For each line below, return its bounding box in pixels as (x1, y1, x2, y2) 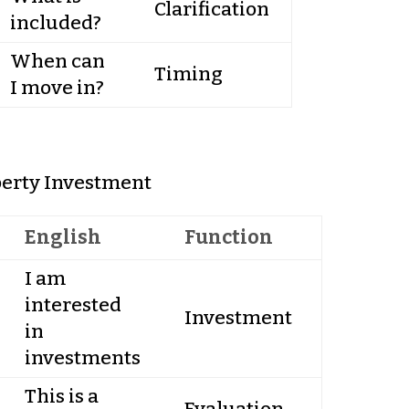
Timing (153, 61, 223, 86)
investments (24, 346, 141, 371)
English (24, 225, 101, 250)
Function (184, 225, 273, 250)
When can (9, 48, 105, 73)
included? (9, 10, 101, 35)
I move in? (9, 75, 104, 100)
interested (24, 293, 121, 318)
